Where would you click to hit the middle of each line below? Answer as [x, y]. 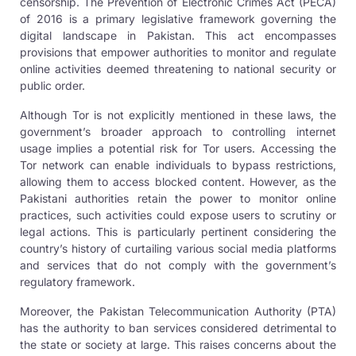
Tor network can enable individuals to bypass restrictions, [178, 164]
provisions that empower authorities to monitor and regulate [178, 52]
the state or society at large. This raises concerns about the [178, 344]
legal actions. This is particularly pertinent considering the [178, 231]
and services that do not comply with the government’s [178, 265]
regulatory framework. [77, 281]
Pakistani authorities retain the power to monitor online [178, 198]
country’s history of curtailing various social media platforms [178, 248]
